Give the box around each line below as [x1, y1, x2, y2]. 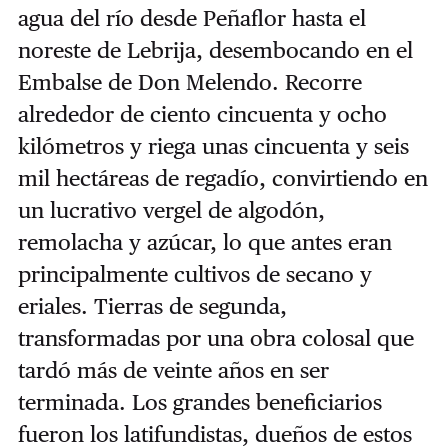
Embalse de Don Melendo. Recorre [17, 68, 362, 95]
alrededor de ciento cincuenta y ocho [17, 100, 387, 127]
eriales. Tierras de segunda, [17, 292, 287, 319]
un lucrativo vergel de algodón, [17, 196, 325, 223]
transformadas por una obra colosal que [17, 324, 414, 351]
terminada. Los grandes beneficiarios [17, 388, 382, 415]
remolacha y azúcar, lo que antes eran [17, 228, 392, 255]
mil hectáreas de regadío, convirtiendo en [17, 164, 428, 191]
